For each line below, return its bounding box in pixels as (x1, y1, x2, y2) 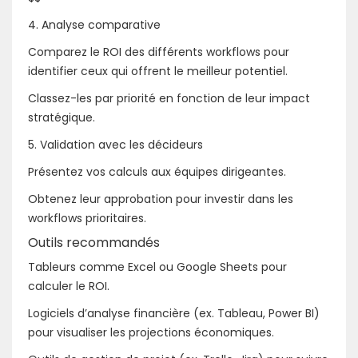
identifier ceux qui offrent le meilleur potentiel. (28, 62, 288, 79)
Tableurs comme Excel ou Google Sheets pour (28, 258, 287, 275)
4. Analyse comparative (28, 16, 161, 33)
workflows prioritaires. (28, 209, 146, 226)
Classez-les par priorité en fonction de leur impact (28, 89, 310, 106)
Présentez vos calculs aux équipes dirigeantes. (28, 163, 286, 180)
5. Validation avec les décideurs (28, 136, 203, 153)
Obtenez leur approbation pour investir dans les (28, 190, 293, 207)
